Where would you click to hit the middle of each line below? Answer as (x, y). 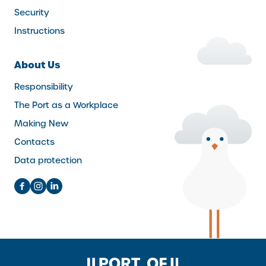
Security (32, 12)
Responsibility (44, 86)
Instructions (39, 31)
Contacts (34, 142)
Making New (41, 123)
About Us (37, 64)
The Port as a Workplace (66, 105)
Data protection (48, 160)
